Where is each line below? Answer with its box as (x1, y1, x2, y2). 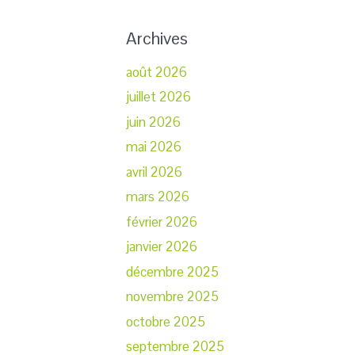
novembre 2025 (126, 288, 219, 306)
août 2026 (126, 63, 187, 81)
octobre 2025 (126, 312, 205, 330)
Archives (126, 26, 188, 49)
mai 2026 (126, 138, 181, 156)
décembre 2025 (126, 262, 219, 281)
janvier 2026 (126, 238, 197, 256)
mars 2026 (126, 188, 189, 206)
